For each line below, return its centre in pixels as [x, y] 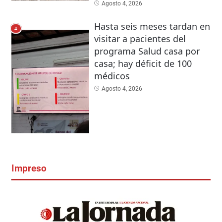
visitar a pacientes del [140, 38]
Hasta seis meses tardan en [152, 26]
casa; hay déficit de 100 [143, 63]
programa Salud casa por [147, 51]
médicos [112, 76]
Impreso [29, 168]
